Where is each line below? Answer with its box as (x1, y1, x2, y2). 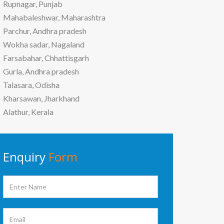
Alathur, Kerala (3, 106, 53, 116)
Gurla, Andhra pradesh (3, 66, 79, 76)
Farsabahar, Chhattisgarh (3, 52, 89, 62)
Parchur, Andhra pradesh (3, 25, 86, 35)
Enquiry (3, 148, 48, 165)
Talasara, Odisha (3, 79, 59, 89)
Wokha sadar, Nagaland (3, 39, 84, 49)
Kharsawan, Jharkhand (3, 93, 79, 103)
